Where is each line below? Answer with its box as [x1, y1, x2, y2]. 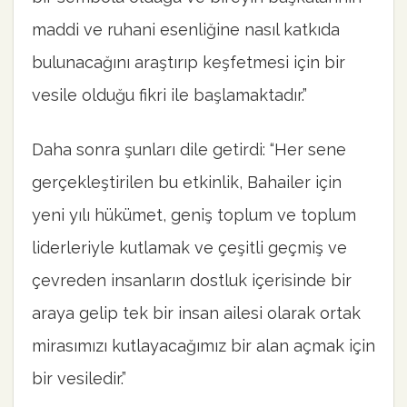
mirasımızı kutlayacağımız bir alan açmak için [32, 335, 375, 355]
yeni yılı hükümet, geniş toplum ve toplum [32, 204, 356, 224]
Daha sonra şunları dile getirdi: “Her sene [32, 139, 346, 159]
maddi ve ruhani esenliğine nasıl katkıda [32, 20, 340, 40]
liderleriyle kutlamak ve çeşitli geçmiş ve [32, 237, 347, 257]
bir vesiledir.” [32, 368, 126, 388]
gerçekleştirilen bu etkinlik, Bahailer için [32, 172, 342, 192]
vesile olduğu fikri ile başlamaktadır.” [32, 85, 307, 105]
